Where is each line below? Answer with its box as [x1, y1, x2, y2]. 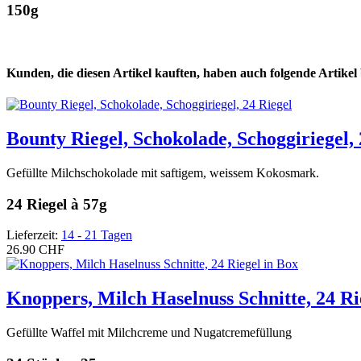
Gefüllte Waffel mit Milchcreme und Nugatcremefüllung [6, 326, 292, 340]
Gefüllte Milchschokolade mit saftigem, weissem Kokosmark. [6, 165, 319, 180]
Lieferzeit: [6, 228, 61, 243]
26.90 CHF [6, 243, 64, 257]
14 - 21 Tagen [61, 228, 132, 243]
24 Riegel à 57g [6, 195, 107, 213]
